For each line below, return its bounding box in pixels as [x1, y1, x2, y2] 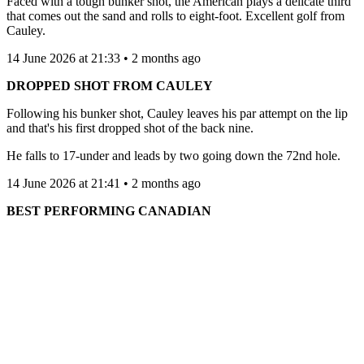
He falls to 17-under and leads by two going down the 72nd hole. [6, 149, 340, 163]
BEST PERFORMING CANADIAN [6, 204, 211, 219]
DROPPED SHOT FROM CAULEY [6, 79, 213, 93]
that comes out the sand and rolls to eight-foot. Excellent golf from [6, 9, 344, 24]
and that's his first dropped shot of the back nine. [6, 121, 253, 136]
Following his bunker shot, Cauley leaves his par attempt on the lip [6, 106, 348, 121]
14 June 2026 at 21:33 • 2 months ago [6, 51, 201, 66]
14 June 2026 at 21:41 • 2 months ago [6, 176, 201, 191]
